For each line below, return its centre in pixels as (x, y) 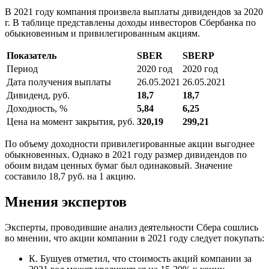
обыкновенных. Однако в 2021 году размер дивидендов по (126, 154)
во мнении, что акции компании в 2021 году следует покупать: (134, 238)
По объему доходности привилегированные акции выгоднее (130, 144)
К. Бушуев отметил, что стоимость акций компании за (140, 258)
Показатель (32, 55)
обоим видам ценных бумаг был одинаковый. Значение (119, 165)
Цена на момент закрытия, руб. (71, 121)
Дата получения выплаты (59, 82)
